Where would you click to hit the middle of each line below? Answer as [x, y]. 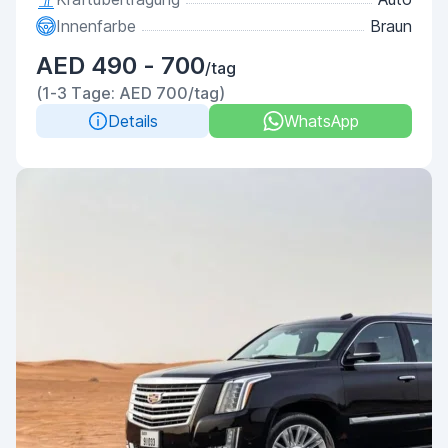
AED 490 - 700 [120, 65]
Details [132, 121]
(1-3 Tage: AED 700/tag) [130, 93]
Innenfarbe [96, 26]
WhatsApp [321, 121]
